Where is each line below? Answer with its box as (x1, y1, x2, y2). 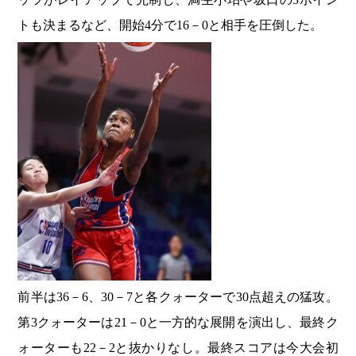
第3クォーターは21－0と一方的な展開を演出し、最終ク (17, 315, 339, 330)
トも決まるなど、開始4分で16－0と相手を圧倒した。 (17, 18, 323, 33)
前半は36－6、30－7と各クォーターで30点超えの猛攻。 (17, 290, 339, 304)
